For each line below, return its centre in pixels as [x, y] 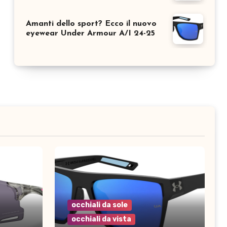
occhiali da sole [100, 205]
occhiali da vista [101, 219]
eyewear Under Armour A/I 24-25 [90, 33]
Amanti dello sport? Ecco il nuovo [91, 24]
